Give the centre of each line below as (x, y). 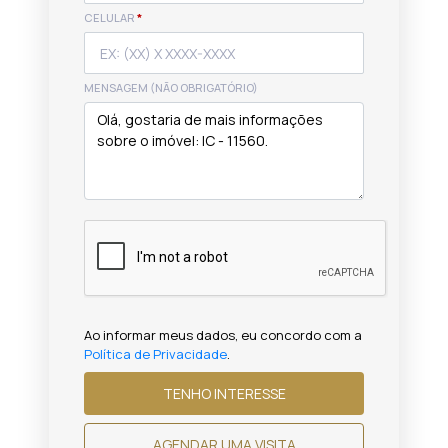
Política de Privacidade (155, 354)
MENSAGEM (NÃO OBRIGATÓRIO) (171, 87)
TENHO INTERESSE (249, 393)
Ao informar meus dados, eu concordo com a (223, 335)
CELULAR (110, 17)
